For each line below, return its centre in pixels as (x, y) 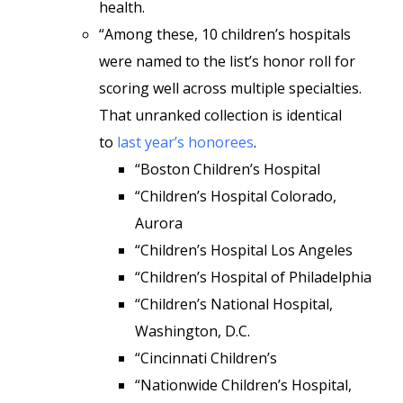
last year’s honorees (185, 142)
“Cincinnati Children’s (206, 358)
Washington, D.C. (193, 331)
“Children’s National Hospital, (234, 304)
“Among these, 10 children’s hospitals (225, 34)
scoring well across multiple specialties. (230, 88)
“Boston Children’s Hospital (228, 169)
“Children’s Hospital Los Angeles (244, 250)
